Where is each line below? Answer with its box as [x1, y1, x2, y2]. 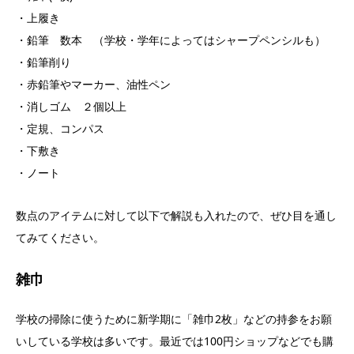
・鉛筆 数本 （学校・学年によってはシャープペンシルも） [16, 32, 326, 48]
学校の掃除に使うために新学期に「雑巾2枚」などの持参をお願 [16, 311, 332, 327]
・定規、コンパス [16, 121, 104, 137]
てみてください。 [16, 230, 104, 246]
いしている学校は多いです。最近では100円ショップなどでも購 [16, 333, 333, 349]
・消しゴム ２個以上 [16, 99, 126, 115]
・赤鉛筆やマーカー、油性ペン [16, 77, 171, 92]
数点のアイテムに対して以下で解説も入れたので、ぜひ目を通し [16, 208, 337, 224]
